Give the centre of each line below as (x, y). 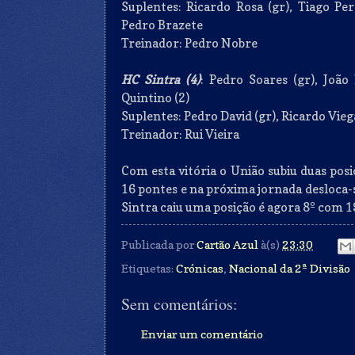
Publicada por (159, 245)
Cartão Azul (227, 245)
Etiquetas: (149, 269)
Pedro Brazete (163, 25)
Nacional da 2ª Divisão (290, 269)
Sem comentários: (179, 304)
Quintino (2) (155, 97)
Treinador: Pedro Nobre (189, 43)
